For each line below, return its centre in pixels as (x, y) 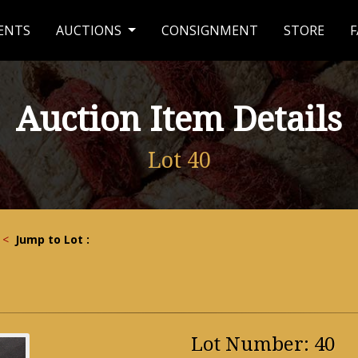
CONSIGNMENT (210, 30)
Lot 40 (179, 161)
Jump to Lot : (52, 239)
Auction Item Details (179, 119)
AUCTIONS (91, 30)
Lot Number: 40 (263, 344)
